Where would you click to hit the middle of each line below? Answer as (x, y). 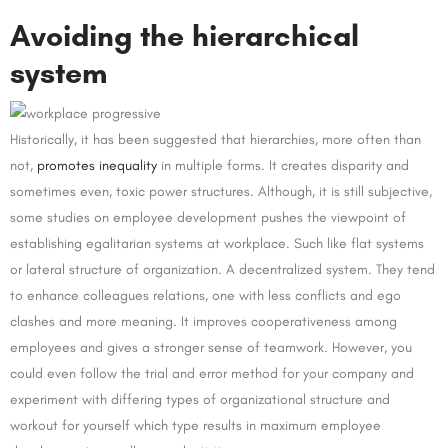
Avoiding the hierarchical (184, 36)
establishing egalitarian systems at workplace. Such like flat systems (217, 244)
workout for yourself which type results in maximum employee (195, 426)
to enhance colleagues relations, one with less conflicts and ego (205, 296)
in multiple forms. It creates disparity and (283, 166)
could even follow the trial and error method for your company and (212, 374)
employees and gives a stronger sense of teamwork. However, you (211, 348)
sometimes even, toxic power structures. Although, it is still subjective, (221, 192)
